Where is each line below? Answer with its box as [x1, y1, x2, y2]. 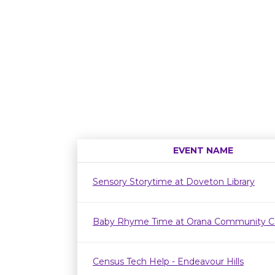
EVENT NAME [172, 145, 233, 156]
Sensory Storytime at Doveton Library [93, 176, 255, 187]
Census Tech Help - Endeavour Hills [93, 256, 244, 267]
